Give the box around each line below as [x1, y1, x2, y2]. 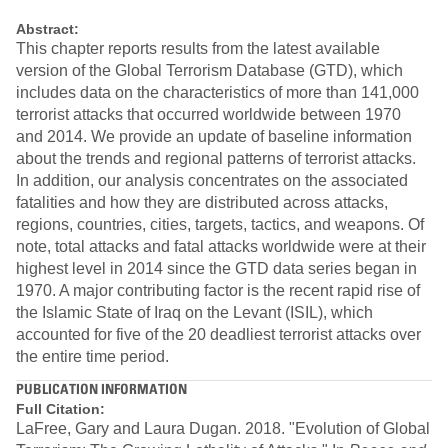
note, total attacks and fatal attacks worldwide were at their [16, 238, 426, 256]
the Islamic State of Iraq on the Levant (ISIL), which [16, 304, 373, 322]
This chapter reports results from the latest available [16, 40, 380, 58]
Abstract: [16, 21, 79, 38]
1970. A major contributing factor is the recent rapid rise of [16, 282, 420, 300]
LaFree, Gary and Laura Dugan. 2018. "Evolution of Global [16, 419, 430, 437]
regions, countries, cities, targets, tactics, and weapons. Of [16, 216, 424, 234]
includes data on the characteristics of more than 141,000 [16, 84, 419, 102]
